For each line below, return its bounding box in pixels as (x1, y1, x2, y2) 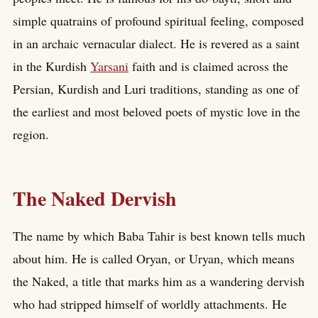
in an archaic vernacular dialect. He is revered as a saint (13, 35, 300, 53)
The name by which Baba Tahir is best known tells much (13, 226, 305, 244)
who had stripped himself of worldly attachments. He (13, 295, 287, 312)
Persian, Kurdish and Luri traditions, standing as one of (13, 80, 299, 98)
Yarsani (90, 57, 128, 75)
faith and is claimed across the (128, 57, 288, 75)
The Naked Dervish (13, 183, 177, 213)
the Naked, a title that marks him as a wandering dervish (13, 272, 305, 290)
